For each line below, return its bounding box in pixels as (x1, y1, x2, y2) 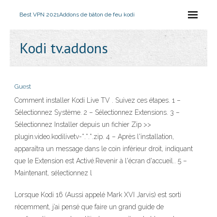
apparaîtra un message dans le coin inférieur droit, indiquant (15, 145, 193, 153)
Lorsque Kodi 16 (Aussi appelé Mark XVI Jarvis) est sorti (15, 191, 181, 199)
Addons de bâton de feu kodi (59, 11, 135, 18)
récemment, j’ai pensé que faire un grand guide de (15, 203, 164, 211)
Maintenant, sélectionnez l (15, 169, 92, 177)
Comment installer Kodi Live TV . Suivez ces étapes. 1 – (15, 96, 181, 104)
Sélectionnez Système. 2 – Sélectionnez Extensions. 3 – (15, 108, 180, 116)
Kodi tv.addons (19, 38, 108, 57)
